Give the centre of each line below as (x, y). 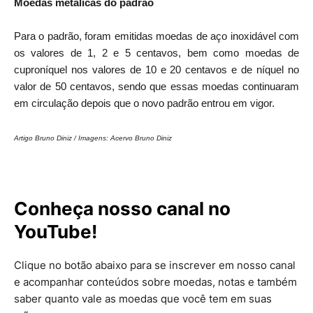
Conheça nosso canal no (122, 208)
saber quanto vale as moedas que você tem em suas (143, 298)
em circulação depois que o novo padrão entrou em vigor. (144, 103)
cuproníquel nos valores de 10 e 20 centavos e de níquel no (156, 69)
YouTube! (56, 231)
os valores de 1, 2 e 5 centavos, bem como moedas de (156, 52)
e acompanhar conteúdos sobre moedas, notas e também (155, 282)
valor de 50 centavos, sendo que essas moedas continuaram (156, 86)
